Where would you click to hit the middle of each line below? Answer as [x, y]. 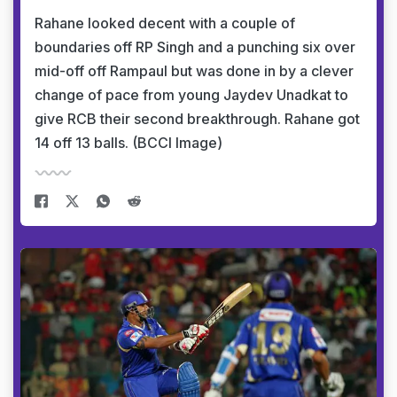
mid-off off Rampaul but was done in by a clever [194, 71]
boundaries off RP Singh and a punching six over [195, 47]
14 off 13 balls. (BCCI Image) [128, 143]
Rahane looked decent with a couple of [165, 23]
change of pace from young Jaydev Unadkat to [191, 95]
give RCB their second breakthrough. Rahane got [197, 119]
